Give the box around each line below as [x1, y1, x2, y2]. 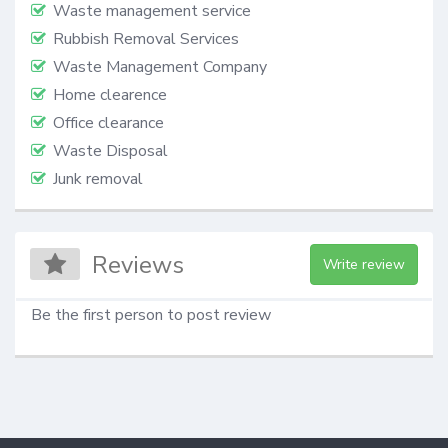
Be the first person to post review [31, 304, 271, 327]
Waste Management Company [53, 55, 267, 78]
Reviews [92, 249, 185, 282]
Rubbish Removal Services [53, 27, 239, 50]
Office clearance [53, 111, 164, 134]
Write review [322, 255, 405, 275]
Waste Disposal [53, 139, 168, 162]
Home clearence [53, 83, 167, 106]
